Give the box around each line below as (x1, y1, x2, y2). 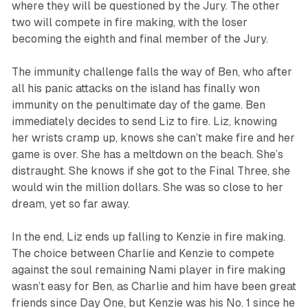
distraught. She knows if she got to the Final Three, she (11, 164, 290, 178)
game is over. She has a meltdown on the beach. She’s (11, 148, 283, 162)
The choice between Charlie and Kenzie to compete (11, 247, 274, 261)
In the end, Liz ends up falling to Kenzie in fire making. (11, 230, 285, 244)
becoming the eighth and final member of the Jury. (11, 32, 268, 46)
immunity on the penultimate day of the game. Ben (11, 98, 265, 112)
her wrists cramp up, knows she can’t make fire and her (11, 131, 295, 145)
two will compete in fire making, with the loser (11, 16, 247, 30)
